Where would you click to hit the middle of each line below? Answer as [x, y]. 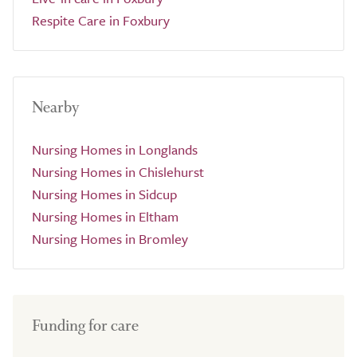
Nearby [56, 107]
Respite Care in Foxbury [101, 20]
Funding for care [85, 326]
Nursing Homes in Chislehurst [118, 172]
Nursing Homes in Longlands [115, 149]
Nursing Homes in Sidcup [104, 194]
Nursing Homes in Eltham [105, 216]
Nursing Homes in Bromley [110, 239]
